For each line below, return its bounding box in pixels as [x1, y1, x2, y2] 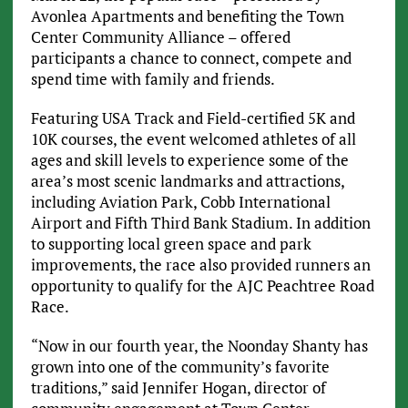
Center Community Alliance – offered [30, 25, 291, 47]
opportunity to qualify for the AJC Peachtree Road [30, 274, 374, 296]
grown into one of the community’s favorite [30, 355, 330, 377]
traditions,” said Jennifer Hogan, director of [30, 376, 326, 398]
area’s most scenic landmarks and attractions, [30, 169, 344, 191]
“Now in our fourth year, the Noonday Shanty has [30, 334, 368, 356]
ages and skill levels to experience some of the [30, 148, 349, 170]
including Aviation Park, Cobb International [30, 190, 331, 212]
